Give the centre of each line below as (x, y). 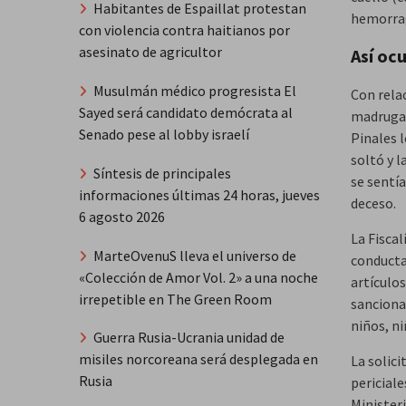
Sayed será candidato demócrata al (186, 112)
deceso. (373, 203)
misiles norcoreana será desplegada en (198, 359)
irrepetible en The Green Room (175, 299)
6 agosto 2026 (122, 216)
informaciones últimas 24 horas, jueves (199, 194)
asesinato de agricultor (150, 52)
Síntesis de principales (162, 173)
